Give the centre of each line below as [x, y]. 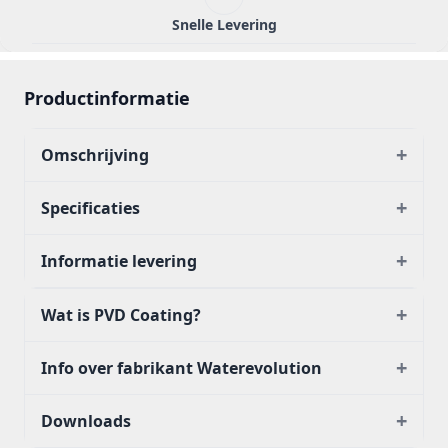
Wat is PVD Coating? [121, 315]
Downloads [86, 421]
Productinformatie [107, 98]
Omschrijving [95, 155]
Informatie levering [119, 261]
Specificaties [90, 208]
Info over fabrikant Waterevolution [181, 368]
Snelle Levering [224, 24]
